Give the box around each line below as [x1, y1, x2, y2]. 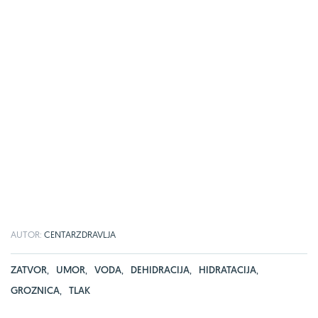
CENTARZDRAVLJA [44, 228, 116, 240]
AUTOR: [11, 228, 44, 240]
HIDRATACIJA [199, 263, 256, 276]
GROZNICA [11, 283, 60, 297]
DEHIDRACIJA [131, 263, 190, 276]
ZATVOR [11, 263, 47, 276]
